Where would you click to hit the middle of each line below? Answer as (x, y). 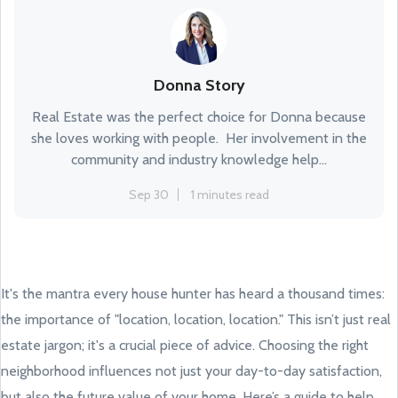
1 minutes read (230, 195)
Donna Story (199, 85)
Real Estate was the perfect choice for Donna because (199, 117)
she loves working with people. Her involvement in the (199, 138)
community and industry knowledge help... (199, 159)
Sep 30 (149, 195)
